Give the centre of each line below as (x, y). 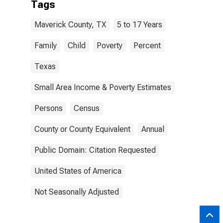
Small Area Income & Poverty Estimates (103, 87)
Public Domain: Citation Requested (95, 150)
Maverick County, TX (70, 25)
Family (46, 46)
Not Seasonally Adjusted (77, 192)
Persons (49, 108)
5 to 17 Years (140, 25)
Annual (153, 129)
